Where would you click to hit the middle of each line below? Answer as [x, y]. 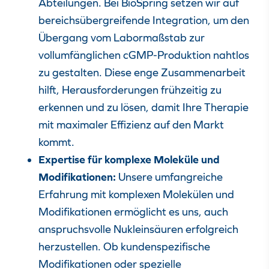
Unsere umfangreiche [171, 177]
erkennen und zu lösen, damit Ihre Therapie [144, 107]
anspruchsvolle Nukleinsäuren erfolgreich [138, 229]
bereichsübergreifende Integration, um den [144, 20]
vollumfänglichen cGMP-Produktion [125, 55]
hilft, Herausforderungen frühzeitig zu [130, 90]
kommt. [56, 142]
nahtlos [230, 55]
